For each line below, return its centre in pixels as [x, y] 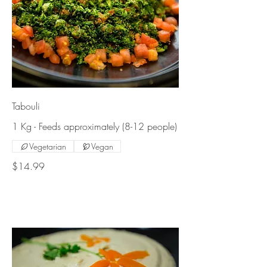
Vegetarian [48, 147]
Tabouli [26, 106]
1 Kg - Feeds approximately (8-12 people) [94, 127]
